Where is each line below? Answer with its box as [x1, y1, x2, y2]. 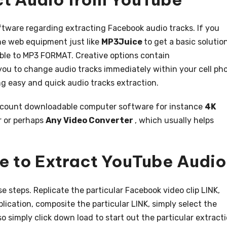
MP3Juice [101, 37, 144, 47]
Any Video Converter [46, 116, 135, 126]
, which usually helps [135, 116, 214, 126]
